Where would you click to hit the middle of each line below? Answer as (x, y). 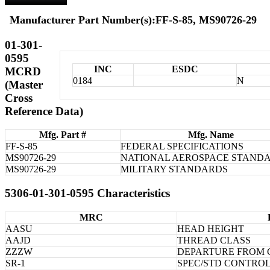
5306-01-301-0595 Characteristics (87, 193)
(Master (24, 84)
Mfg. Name (211, 135)
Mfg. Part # (63, 135)
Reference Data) (44, 111)
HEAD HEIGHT (211, 228)
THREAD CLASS (214, 240)
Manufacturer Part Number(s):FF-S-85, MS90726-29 (133, 20)
